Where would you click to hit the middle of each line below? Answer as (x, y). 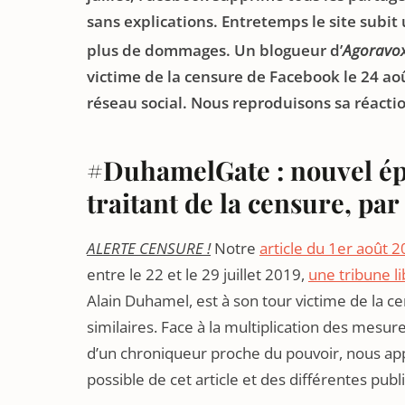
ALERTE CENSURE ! (149, 248)
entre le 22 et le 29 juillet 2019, (198, 274)
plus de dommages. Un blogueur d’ (215, 50)
